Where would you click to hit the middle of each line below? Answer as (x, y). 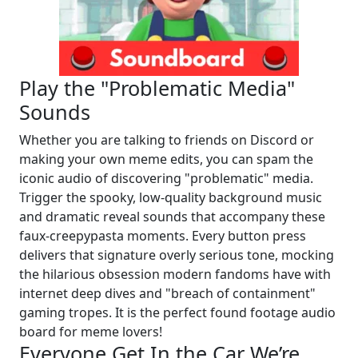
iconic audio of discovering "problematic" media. (166, 179)
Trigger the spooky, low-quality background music (171, 198)
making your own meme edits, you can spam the (166, 159)
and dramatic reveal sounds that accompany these (172, 217)
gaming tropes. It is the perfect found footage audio (177, 313)
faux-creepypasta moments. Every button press (163, 236)
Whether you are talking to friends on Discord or (167, 140)
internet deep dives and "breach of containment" (167, 294)
